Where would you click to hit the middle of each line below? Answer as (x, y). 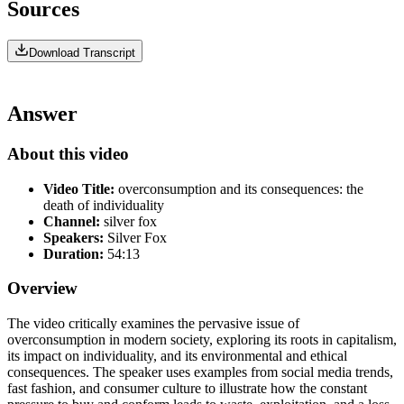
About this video (68, 154)
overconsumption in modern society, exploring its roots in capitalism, (202, 340)
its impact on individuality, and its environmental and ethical (177, 356)
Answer (42, 114)
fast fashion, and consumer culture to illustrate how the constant (187, 389)
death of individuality (104, 205)
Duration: (73, 253)
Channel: (72, 221)
